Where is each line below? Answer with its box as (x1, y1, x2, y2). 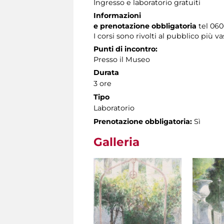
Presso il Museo (93, 54, 150, 64)
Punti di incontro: (93, 44, 157, 53)
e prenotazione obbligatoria (93, 21, 196, 30)
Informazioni (93, 10, 141, 20)
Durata (93, 67, 119, 77)
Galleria (93, 134, 139, 149)
